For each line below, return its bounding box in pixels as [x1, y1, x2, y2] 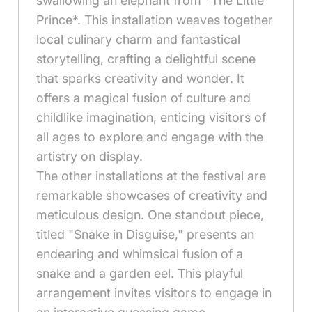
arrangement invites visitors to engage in [36, 286, 272, 301]
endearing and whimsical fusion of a [36, 247, 244, 262]
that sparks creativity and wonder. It [36, 71, 245, 86]
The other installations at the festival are [36, 169, 267, 184]
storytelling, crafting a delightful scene [36, 52, 256, 67]
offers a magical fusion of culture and [36, 91, 251, 106]
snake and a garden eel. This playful [36, 266, 244, 281]
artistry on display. [36, 149, 143, 164]
